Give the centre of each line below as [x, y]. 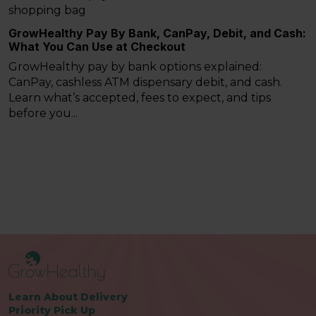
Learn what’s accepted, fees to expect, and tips [140, 98]
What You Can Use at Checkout [97, 47]
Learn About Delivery [68, 297]
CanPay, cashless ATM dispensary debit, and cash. [145, 83]
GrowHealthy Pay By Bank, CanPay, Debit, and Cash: [157, 34]
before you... [43, 114]
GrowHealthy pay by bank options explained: [135, 67]
